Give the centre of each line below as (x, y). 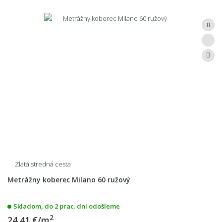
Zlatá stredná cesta (43, 164)
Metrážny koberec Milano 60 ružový (69, 179)
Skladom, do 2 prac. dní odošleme (67, 206)
